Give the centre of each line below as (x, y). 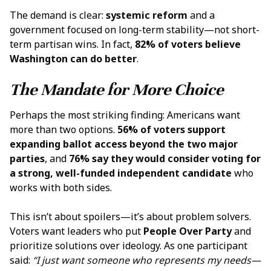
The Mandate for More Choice (116, 90)
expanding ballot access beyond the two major (124, 144)
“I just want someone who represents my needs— (147, 260)
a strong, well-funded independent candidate (121, 173)
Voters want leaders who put (77, 231)
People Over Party (188, 231)
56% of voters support (171, 130)
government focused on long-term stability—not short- (135, 29)
